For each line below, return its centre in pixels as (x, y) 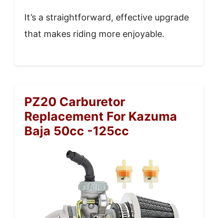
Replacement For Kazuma (101, 117)
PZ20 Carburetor (75, 102)
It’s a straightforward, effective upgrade (107, 18)
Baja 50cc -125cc (77, 131)
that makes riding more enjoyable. (94, 34)
